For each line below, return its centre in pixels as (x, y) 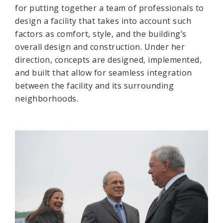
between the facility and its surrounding (94, 86)
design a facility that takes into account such (103, 21)
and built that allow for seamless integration (104, 73)
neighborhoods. (47, 99)
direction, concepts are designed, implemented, (108, 60)
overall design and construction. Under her (100, 47)
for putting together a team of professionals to (110, 8)
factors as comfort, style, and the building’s (101, 34)
